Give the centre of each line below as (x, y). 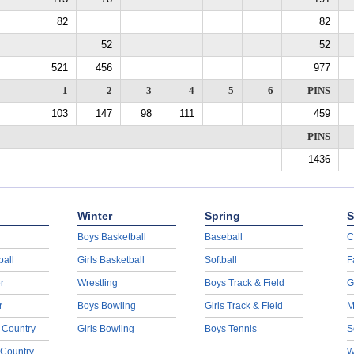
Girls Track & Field (243, 306)
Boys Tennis (230, 329)
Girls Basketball (111, 260)
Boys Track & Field (244, 283)
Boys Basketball (111, 237)
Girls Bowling (105, 329)
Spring (222, 216)
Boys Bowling (106, 306)
